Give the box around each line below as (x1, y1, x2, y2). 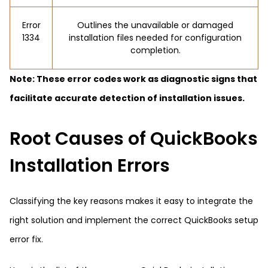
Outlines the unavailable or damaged (77, 19, 233, 31)
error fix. (10, 233, 43, 245)
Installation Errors (10, 153, 170, 178)
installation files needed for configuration (69, 32, 242, 44)
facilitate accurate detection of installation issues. (10, 92, 245, 104)
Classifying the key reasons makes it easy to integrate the (10, 195, 253, 207)
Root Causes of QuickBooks (10, 126, 258, 151)
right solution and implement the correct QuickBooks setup (10, 214, 258, 226)
